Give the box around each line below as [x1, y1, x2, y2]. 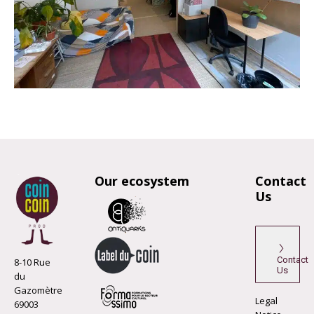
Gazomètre [14, 283, 62, 296]
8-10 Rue [14, 255, 50, 268]
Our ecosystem [94, 172, 189, 190]
